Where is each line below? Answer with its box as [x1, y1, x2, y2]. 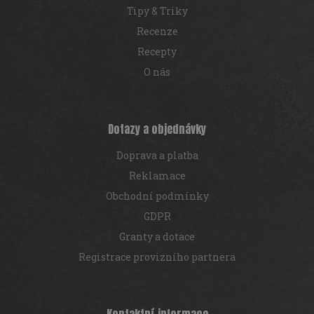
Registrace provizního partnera [78, 250, 235, 264]
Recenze [136, 24, 178, 38]
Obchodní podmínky [105, 189, 209, 203]
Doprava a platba [116, 148, 198, 162]
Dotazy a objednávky [108, 120, 206, 137]
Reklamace [128, 168, 186, 182]
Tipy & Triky [126, 4, 188, 18]
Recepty [137, 44, 177, 58]
